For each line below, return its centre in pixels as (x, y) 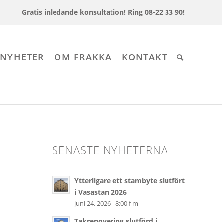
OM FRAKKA (83, 57)
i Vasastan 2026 (101, 192)
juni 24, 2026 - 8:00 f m (107, 203)
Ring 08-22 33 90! (156, 12)
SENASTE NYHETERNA (110, 150)
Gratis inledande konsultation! (73, 12)
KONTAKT (144, 57)
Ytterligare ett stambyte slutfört (130, 180)
